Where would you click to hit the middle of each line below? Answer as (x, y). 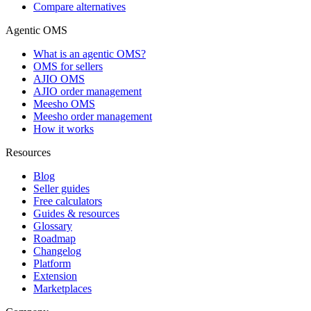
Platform (52, 263)
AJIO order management (87, 91)
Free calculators (68, 201)
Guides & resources (76, 213)
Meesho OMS (64, 103)
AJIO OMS (59, 78)
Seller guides (61, 188)
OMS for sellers (68, 66)
